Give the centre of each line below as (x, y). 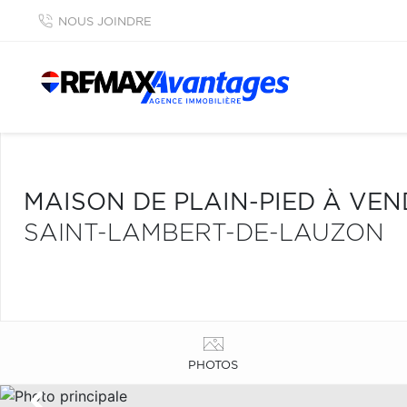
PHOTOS (213, 365)
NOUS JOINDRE (105, 22)
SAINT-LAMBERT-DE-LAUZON (204, 233)
